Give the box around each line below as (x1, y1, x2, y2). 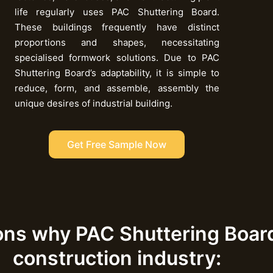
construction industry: (13, 246, 221, 271)
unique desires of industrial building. (14, 97, 172, 110)
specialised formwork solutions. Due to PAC (14, 52, 219, 64)
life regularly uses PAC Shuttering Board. (14, 6, 219, 18)
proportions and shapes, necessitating (14, 37, 219, 49)
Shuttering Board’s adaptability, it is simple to (14, 67, 219, 79)
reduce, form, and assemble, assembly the (14, 82, 219, 94)
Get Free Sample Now (67, 138, 167, 151)
